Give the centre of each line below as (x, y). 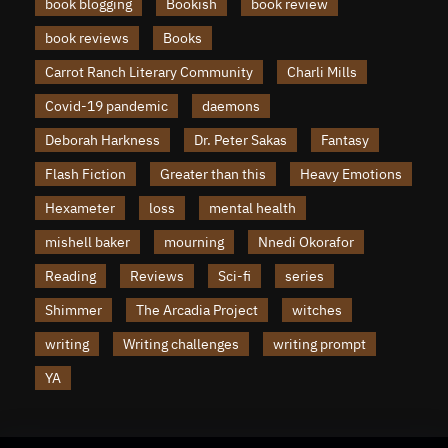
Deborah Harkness (102, 139)
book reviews (87, 37)
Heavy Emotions (351, 173)
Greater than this (213, 173)
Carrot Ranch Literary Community (149, 71)
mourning (194, 241)
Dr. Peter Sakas (240, 139)
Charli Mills (322, 71)
